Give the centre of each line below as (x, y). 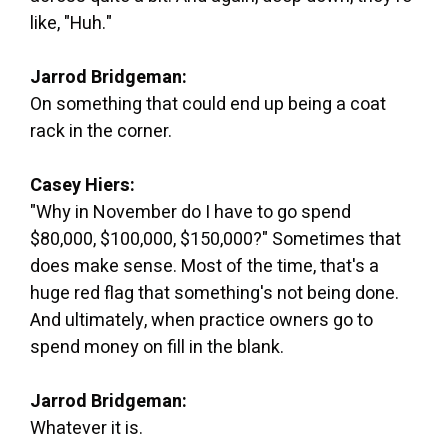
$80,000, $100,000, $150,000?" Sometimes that (215, 239)
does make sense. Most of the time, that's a (204, 266)
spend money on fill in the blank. (157, 347)
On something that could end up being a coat (208, 104)
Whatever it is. (86, 428)
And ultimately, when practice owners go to (201, 320)
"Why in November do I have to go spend (190, 212)
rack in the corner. (101, 131)
